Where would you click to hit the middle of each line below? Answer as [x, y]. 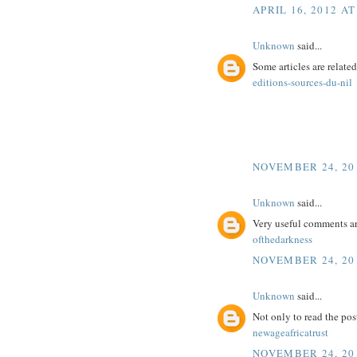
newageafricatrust [290, 333]
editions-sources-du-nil [302, 82]
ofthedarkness [282, 239]
